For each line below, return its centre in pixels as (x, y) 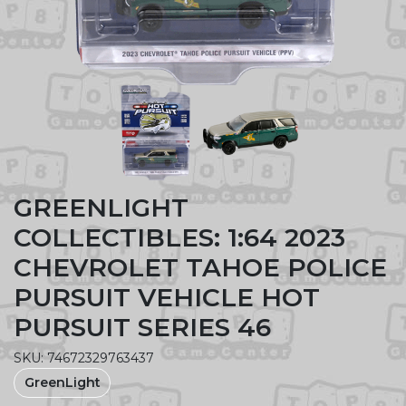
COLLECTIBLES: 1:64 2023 (179, 237)
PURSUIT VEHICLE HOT (167, 297)
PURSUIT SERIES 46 (142, 327)
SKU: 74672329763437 (84, 358)
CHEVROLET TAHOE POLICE (200, 267)
